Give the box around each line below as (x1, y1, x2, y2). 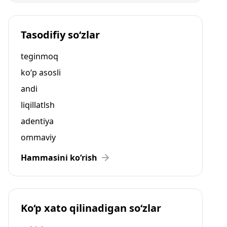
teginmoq (21, 51, 58, 62)
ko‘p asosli (21, 67, 61, 78)
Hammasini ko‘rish (21, 152, 97, 163)
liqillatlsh (21, 99, 55, 110)
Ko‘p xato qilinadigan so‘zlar (21, 201, 161, 215)
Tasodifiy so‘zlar (21, 28, 100, 42)
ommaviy (21, 132, 56, 143)
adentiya (21, 116, 54, 127)
